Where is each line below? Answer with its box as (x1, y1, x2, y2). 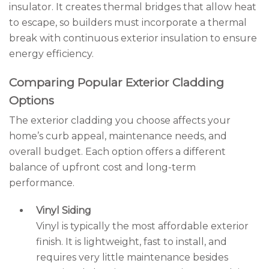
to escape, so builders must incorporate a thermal (9, 17, 247, 28)
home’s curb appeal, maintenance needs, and (9, 130, 227, 142)
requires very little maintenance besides (36, 252, 228, 263)
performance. (9, 177, 74, 189)
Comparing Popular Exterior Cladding (9, 76, 224, 89)
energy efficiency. (9, 48, 94, 59)
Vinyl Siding (36, 205, 91, 216)
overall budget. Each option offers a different (9, 146, 226, 157)
